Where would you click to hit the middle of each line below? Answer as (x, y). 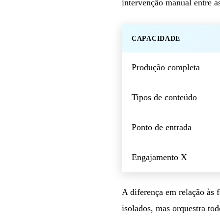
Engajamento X (159, 157)
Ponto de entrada (162, 127)
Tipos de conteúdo (164, 97)
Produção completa (166, 67)
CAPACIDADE (156, 38)
